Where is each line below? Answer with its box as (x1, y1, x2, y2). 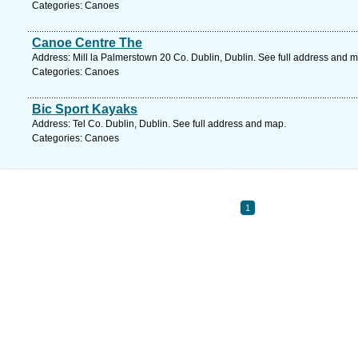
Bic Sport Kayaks (32, 102, 137, 116)
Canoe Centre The (32, 36, 142, 50)
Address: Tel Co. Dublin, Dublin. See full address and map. (32, 118, 286, 129)
